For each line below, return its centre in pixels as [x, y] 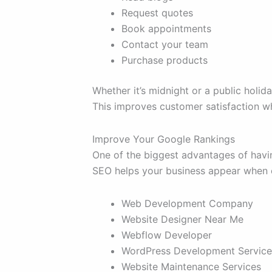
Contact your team [165, 45]
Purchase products [165, 60]
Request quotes [157, 13]
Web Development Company [187, 204]
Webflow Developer [167, 235]
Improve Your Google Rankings [164, 139]
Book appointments [166, 29]
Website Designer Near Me [182, 219]
